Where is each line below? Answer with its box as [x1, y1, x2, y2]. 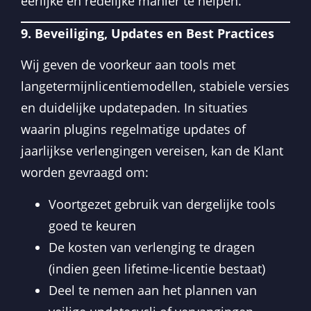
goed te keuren [49, 217, 136, 234]
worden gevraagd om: [21, 164, 149, 181]
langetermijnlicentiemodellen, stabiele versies [21, 78, 289, 95]
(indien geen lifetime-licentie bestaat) [49, 260, 265, 277]
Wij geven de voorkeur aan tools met [21, 56, 235, 74]
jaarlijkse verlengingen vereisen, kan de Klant [21, 142, 283, 160]
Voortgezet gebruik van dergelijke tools [49, 195, 276, 212]
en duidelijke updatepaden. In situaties [21, 99, 248, 117]
